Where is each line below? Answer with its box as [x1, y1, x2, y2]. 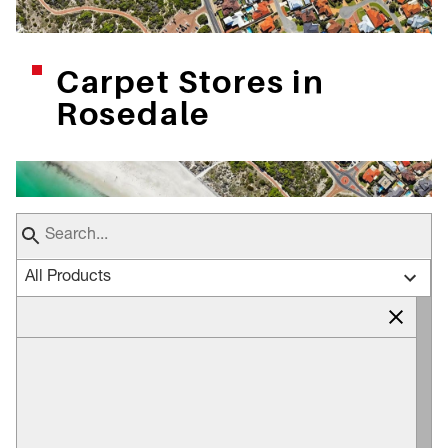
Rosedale [56, 93, 211, 132]
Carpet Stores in [56, 61, 325, 100]
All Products [25, 269, 111, 286]
